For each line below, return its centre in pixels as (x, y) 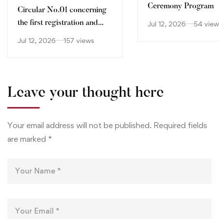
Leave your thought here (86, 93)
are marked (28, 139)
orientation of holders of (58, 35)
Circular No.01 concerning (62, 10)
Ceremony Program (181, 6)
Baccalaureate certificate (43, 48)
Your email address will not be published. (79, 125)
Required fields (180, 125)
